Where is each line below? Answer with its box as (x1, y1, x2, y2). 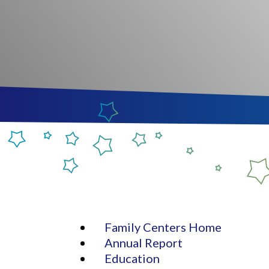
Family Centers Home (104, 219, 222, 234)
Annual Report (104, 235, 183, 250)
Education (104, 250, 160, 265)
